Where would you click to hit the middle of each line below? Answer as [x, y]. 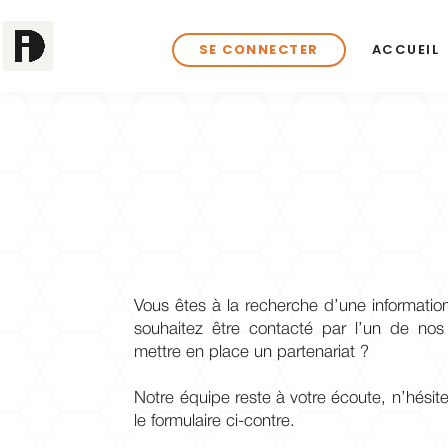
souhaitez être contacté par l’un [262, 330]
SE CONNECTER [258, 49]
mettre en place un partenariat [245, 353]
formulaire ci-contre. [223, 422]
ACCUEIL [405, 49]
